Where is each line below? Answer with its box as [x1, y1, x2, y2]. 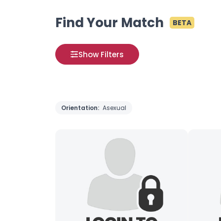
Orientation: [61, 104, 101, 112]
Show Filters [78, 49, 124, 60]
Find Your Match [55, 14, 164, 32]
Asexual [103, 104, 126, 112]
